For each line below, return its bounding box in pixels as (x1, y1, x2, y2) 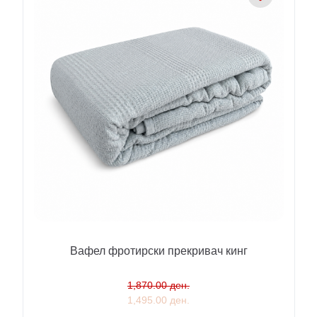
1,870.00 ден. (127, 279, 190, 291)
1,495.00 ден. (127, 294, 190, 306)
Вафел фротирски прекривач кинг (69, 244, 248, 257)
